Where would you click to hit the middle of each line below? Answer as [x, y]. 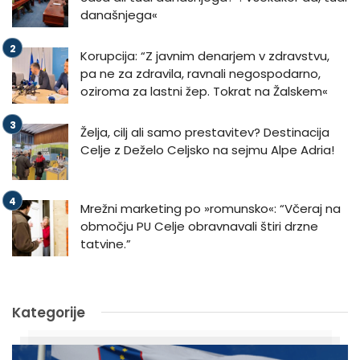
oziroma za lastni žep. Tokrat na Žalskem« [204, 91]
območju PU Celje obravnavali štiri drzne [199, 226]
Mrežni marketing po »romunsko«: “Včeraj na [211, 208]
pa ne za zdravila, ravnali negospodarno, [200, 73]
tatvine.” [106, 243]
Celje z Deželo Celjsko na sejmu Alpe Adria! [207, 149]
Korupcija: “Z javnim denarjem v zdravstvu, [205, 55]
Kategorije [49, 312]
